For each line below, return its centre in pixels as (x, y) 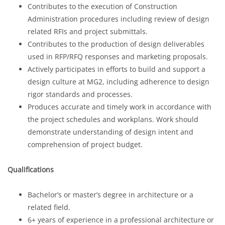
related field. (49, 207)
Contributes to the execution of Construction (102, 6)
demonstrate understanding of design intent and (110, 132)
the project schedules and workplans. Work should (113, 119)
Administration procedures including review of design (119, 19)
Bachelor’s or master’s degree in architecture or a (110, 194)
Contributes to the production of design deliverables (116, 44)
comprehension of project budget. (85, 144)
